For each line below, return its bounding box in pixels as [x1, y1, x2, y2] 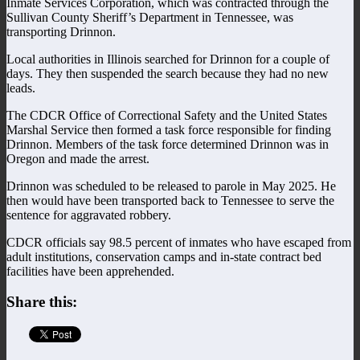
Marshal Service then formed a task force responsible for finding [6, 122, 331, 137]
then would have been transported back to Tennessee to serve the [6, 193, 334, 207]
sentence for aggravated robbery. [6, 207, 171, 222]
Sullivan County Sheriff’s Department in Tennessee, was [6, 10, 293, 24]
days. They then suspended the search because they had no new [6, 66, 329, 80]
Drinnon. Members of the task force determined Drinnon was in [6, 137, 329, 151]
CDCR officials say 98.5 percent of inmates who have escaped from [6, 235, 351, 249]
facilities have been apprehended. [6, 264, 174, 278]
